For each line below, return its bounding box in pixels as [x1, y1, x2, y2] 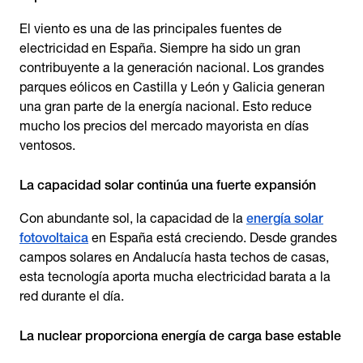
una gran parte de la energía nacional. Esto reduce [19, 99, 312, 114]
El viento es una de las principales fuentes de [19, 21, 282, 36]
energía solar [246, 211, 323, 226]
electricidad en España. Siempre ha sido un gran [19, 41, 301, 56]
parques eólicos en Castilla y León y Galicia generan [19, 79, 325, 95]
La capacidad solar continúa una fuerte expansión [19, 177, 316, 193]
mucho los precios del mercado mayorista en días [19, 118, 309, 134]
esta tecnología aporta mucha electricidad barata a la [19, 269, 331, 284]
